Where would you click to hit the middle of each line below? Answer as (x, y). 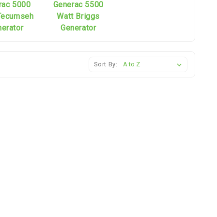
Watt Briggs (78, 16)
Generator (78, 28)
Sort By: (106, 64)
